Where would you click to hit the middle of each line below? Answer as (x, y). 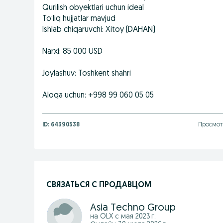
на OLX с (106, 217)
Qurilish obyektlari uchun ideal (93, 8)
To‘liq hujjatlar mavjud (79, 19)
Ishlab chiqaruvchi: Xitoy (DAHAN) (99, 30)
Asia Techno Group (133, 208)
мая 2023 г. (138, 217)
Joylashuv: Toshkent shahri (87, 74)
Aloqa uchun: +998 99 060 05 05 (98, 96)
